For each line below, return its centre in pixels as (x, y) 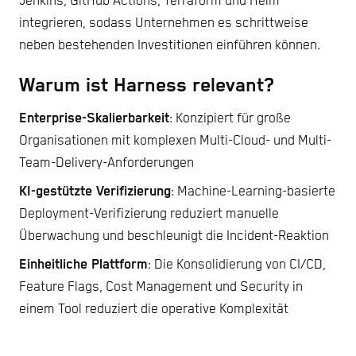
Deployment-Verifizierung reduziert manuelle (149, 214)
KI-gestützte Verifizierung (95, 192)
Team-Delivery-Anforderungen (106, 163)
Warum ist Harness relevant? (147, 85)
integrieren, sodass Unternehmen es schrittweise (164, 24)
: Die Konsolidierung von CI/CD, (237, 265)
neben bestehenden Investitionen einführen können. (170, 46)
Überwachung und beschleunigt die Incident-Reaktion (174, 236)
